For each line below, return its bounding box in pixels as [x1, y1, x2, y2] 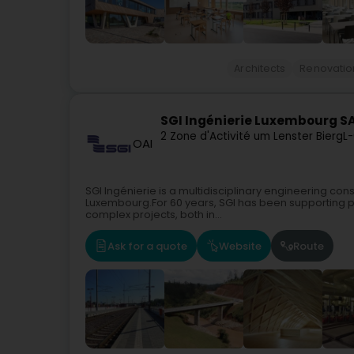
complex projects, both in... [85, 208, 222, 221]
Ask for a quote [107, 238, 187, 254]
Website [219, 238, 262, 254]
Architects [234, 62, 286, 75]
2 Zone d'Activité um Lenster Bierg [160, 129, 343, 145]
